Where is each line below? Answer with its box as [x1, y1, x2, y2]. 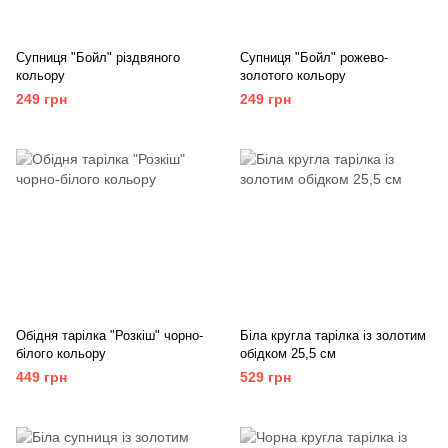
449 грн [16, 368, 67, 385]
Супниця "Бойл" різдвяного [16, 50, 180, 66]
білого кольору [16, 345, 106, 361]
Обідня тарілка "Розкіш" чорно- [16, 327, 203, 343]
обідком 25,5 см [240, 345, 336, 361]
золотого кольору [240, 68, 346, 84]
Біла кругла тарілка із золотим [240, 327, 426, 343]
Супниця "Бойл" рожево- [240, 50, 388, 66]
